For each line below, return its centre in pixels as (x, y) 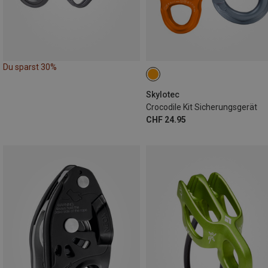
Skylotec (163, 94)
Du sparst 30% (30, 67)
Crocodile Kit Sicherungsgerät (202, 107)
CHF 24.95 (166, 119)
